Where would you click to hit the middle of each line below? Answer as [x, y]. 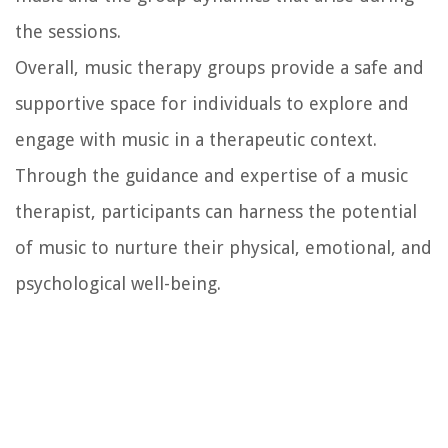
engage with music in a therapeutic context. [196, 139]
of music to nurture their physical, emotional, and [223, 247]
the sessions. [68, 31]
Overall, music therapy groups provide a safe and [219, 67]
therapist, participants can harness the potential [216, 211]
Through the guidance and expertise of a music [211, 175]
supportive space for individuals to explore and [212, 103]
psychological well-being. [118, 283]
